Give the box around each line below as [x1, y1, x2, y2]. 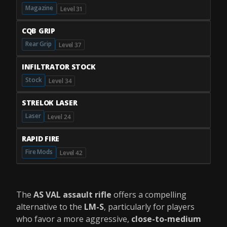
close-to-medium [131, 213, 201, 224]
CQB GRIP [22, 25, 55, 35]
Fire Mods [25, 147, 53, 156]
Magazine [25, 3, 54, 12]
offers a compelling [111, 189, 186, 200]
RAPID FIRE [22, 133, 60, 143]
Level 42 [59, 148, 83, 157]
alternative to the [16, 201, 84, 212]
